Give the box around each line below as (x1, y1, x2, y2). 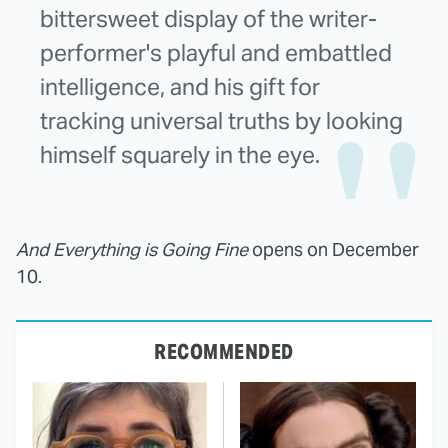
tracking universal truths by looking (40, 105, 403, 136)
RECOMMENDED (154, 338, 294, 365)
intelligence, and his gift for (40, 71, 320, 102)
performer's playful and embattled (40, 37, 392, 68)
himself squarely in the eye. (40, 139, 320, 170)
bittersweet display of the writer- (40, 3, 377, 34)
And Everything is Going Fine (16, 237, 248, 261)
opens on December (248, 237, 419, 261)
